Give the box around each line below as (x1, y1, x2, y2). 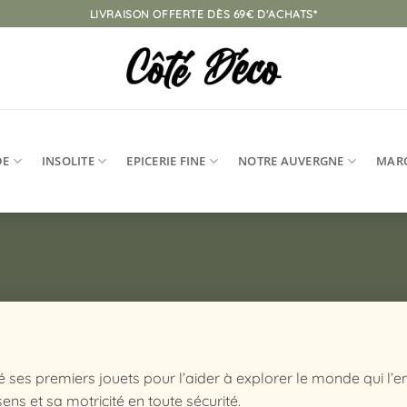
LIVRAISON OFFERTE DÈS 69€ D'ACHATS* (89, 6, 318, 21)
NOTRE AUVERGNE (238, 152, 344, 169)
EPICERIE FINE (126, 152, 206, 169)
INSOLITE (41, 152, 94, 169)
